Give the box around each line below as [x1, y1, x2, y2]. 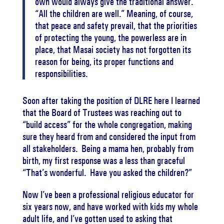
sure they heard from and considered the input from [22, 130, 195, 142]
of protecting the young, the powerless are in [34, 31, 186, 43]
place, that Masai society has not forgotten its [34, 43, 191, 55]
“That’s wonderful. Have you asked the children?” [22, 166, 192, 178]
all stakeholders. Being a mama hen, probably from [22, 142, 193, 154]
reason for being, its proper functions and [34, 55, 173, 67]
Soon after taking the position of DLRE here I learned [22, 94, 200, 106]
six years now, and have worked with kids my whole [22, 200, 198, 212]
